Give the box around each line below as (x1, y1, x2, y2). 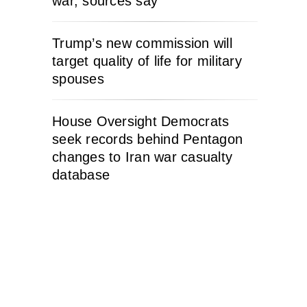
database (52, 167, 110, 182)
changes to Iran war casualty (52, 149, 232, 164)
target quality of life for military (52, 53, 242, 69)
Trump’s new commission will (52, 35, 232, 51)
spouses (52, 71, 104, 86)
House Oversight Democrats (52, 113, 230, 129)
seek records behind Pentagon (52, 131, 243, 147)
